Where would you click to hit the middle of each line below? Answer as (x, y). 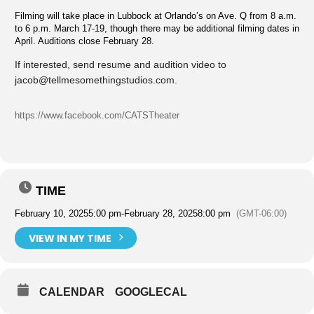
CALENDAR (72, 292)
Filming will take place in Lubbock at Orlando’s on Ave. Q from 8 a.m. (156, 16)
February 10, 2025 (52, 213)
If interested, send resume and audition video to (121, 64)
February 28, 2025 (161, 213)
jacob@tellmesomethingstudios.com (95, 80)
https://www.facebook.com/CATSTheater (97, 115)
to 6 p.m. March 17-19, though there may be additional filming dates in (157, 28)
